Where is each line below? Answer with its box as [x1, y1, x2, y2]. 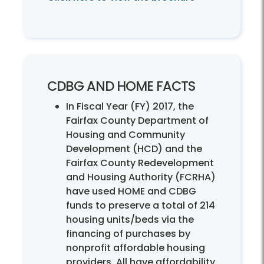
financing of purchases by [66, 227, 190, 241]
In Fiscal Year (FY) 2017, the [66, 100, 194, 114]
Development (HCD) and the [66, 142, 202, 156]
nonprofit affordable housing [66, 241, 205, 255]
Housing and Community [66, 128, 185, 142]
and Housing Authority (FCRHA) [66, 170, 216, 184]
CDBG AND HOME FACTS [47, 77, 195, 96]
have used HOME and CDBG [66, 184, 196, 199]
